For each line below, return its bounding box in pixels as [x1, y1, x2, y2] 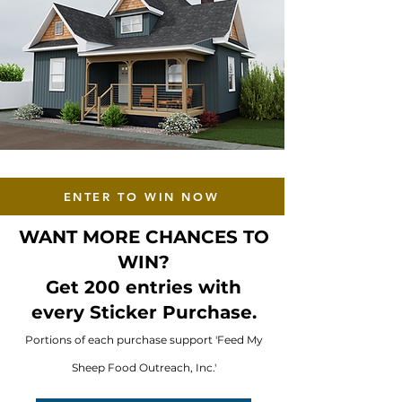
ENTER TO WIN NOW [63, 189, 220, 204]
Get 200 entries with [46, 276, 241, 298]
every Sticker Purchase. [31, 301, 257, 323]
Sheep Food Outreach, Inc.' [71, 361, 216, 374]
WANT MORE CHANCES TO [18, 226, 269, 248]
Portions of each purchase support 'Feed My [24, 333, 263, 346]
